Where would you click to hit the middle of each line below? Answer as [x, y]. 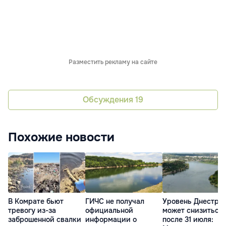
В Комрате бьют [36, 201]
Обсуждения [109, 100]
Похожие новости [61, 137]
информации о [111, 219]
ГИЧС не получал [115, 201]
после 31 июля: [188, 219]
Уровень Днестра [193, 201]
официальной [109, 210]
